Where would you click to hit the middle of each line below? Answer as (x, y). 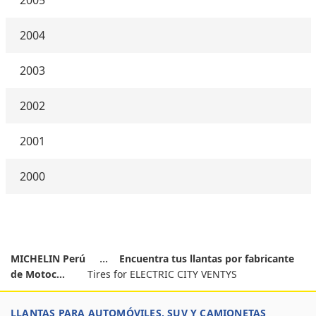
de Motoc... (38, 274)
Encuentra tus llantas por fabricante (207, 259)
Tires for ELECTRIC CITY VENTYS (162, 274)
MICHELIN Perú (49, 259)
